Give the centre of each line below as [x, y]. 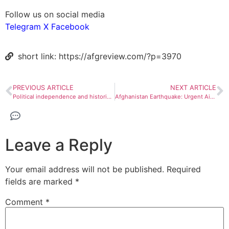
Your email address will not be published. [85, 169]
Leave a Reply [59, 145]
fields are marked [40, 181]
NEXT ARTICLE [193, 87]
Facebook [70, 26]
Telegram [23, 26]
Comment [25, 202]
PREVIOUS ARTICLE [43, 87]
